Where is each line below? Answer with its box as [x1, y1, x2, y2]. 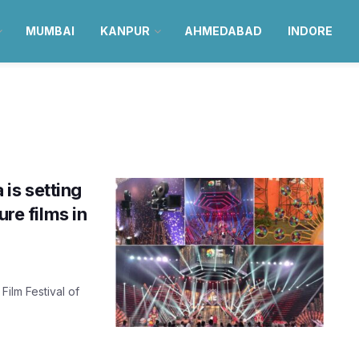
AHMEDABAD [184, 24, 262, 38]
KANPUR [99, 24, 150, 38]
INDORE [287, 24, 333, 38]
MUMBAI [25, 24, 75, 38]
